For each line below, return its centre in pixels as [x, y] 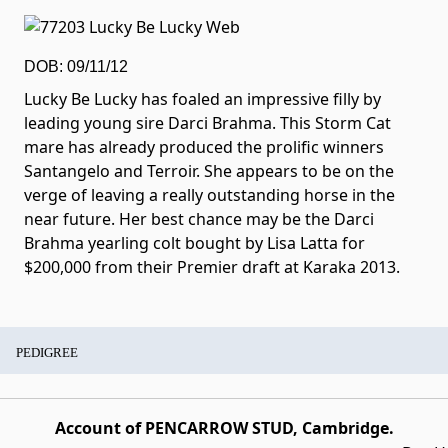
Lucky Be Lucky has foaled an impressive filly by [202, 99]
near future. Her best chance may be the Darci [199, 219]
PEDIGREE [47, 352]
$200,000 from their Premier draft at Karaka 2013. [212, 267]
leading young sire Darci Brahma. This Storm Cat [207, 123]
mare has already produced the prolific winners [204, 147]
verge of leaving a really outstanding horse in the [209, 195]
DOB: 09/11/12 [76, 66]
